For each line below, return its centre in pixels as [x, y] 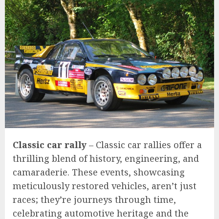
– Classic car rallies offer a [144, 145]
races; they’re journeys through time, [94, 200]
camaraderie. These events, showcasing [99, 172]
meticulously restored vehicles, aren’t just [105, 186]
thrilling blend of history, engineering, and [106, 159]
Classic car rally [50, 145]
